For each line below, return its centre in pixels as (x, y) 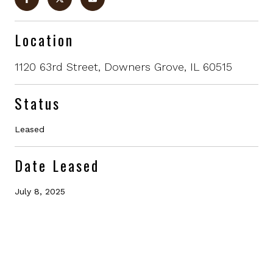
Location (44, 39)
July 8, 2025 (40, 191)
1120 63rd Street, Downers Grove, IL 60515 (123, 66)
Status (37, 103)
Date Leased (57, 165)
